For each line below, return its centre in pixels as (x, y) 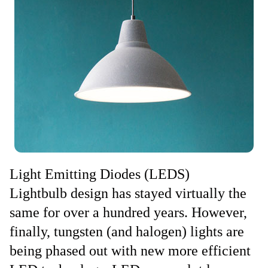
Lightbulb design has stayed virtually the (128, 193)
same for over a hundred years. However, (128, 212)
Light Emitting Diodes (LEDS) (100, 174)
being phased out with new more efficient (130, 251)
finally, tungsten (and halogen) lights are (127, 232)
